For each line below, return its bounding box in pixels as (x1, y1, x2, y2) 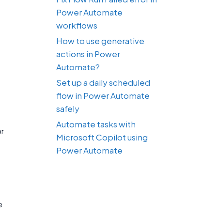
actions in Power (56, 48, 120, 59)
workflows (56, 19, 97, 31)
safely (56, 103, 79, 114)
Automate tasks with (56, 118, 136, 129)
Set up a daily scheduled (56, 77, 150, 88)
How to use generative (56, 35, 144, 46)
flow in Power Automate (56, 90, 150, 101)
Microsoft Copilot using (56, 131, 148, 142)
